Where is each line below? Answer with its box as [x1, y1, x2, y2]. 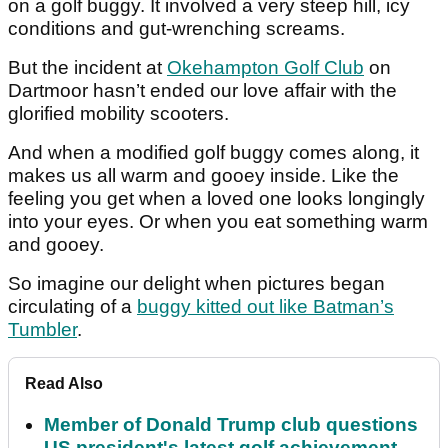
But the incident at [8, 57, 167, 79]
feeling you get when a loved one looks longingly [8, 188, 425, 210]
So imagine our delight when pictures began [8, 273, 385, 295]
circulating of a [8, 296, 137, 318]
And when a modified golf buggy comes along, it [8, 142, 419, 164]
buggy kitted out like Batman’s [137, 296, 394, 318]
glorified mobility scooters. [8, 103, 229, 125]
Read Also [25, 375, 103, 393]
